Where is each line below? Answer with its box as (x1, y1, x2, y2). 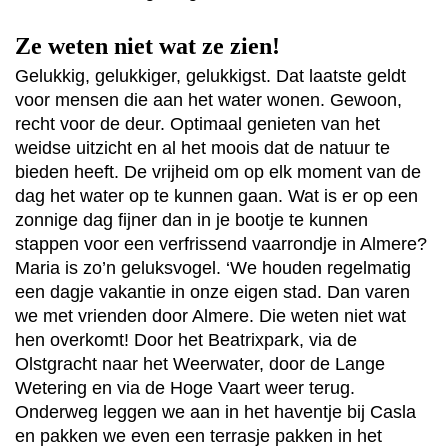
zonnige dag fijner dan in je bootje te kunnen (15, 210, 368, 231)
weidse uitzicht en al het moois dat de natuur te (15, 138, 390, 159)
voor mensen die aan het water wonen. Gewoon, (15, 90, 402, 111)
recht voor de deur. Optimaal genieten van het (15, 114, 380, 135)
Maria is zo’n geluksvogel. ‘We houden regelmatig (15, 258, 411, 279)
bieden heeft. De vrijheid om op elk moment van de (15, 162, 421, 183)
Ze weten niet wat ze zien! (15, 33, 280, 60)
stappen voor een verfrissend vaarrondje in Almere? (15, 234, 427, 255)
